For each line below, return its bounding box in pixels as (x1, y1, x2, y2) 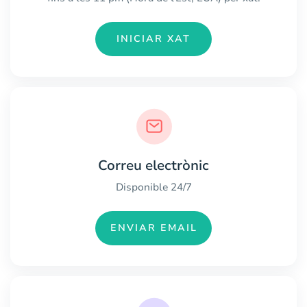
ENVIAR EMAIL (110, 221, 197, 235)
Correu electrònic (98, 156, 209, 175)
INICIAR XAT (116, 32, 191, 46)
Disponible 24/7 (115, 180, 192, 194)
